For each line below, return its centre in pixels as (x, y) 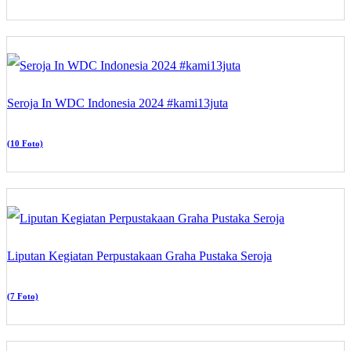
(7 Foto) (23, 296)
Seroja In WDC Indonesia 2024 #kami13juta (118, 103)
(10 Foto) (25, 144)
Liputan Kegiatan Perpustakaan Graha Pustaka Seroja (139, 255)
